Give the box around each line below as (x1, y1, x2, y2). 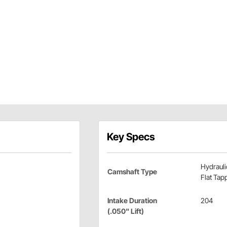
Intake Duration (107, 196, 157, 205)
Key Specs (106, 131, 155, 143)
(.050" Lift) (107, 207, 144, 216)
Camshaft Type (107, 167, 157, 176)
